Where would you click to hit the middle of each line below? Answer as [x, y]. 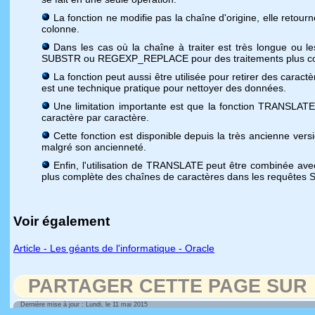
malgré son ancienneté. [94, 147]
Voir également [62, 221]
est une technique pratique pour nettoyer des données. [164, 88]
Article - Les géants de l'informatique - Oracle [114, 248]
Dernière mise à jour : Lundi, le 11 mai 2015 [84, 304]
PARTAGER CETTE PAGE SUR [168, 286]
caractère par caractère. [95, 117]
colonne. [60, 29]
